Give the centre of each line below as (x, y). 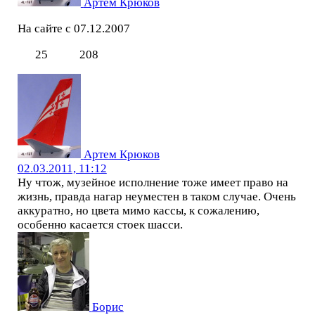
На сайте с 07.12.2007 (73, 28)
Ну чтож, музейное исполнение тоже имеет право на (153, 182)
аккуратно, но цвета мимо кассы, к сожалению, (138, 210)
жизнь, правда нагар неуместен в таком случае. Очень (156, 196)
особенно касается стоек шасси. (100, 224)
